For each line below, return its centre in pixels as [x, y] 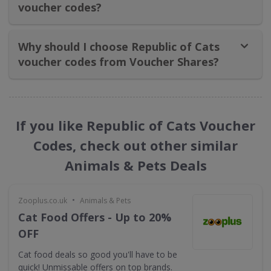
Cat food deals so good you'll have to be [98, 254]
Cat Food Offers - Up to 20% [95, 217]
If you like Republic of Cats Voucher [135, 125]
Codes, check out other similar [135, 145]
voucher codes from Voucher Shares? [119, 62]
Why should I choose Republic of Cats [119, 47]
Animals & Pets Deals [135, 165]
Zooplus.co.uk [43, 201]
